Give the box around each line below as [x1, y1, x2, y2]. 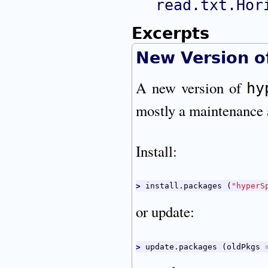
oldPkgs [227, 242, 266, 251]
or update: [136, 202, 195, 222]
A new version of [136, 78, 247, 98]
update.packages [145, 242, 223, 251]
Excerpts [131, 24, 209, 43]
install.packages [145, 181, 227, 191]
